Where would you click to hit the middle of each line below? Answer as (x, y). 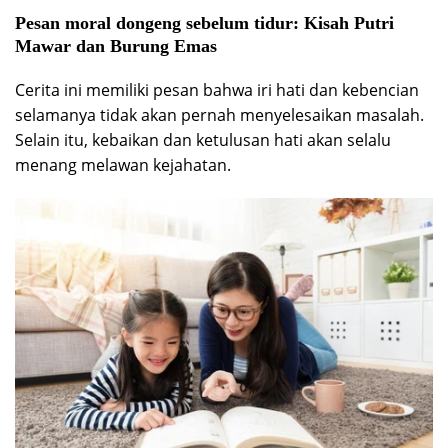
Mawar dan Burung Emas (116, 46)
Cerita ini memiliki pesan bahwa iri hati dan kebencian (217, 90)
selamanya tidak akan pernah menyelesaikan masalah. (219, 115)
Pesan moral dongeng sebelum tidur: (159, 23)
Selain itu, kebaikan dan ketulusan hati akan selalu (203, 140)
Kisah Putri (349, 23)
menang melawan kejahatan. (123, 165)
